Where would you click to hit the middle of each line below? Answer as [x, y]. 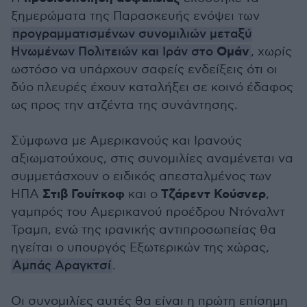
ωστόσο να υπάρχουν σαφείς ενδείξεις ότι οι [144, 70]
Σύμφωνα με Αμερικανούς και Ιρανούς [126, 141]
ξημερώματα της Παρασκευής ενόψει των [135, 16]
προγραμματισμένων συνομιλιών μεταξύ [132, 34]
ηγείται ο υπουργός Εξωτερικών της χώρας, [140, 248]
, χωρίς [271, 52]
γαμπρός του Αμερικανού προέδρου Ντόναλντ [148, 212]
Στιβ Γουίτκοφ [84, 195]
